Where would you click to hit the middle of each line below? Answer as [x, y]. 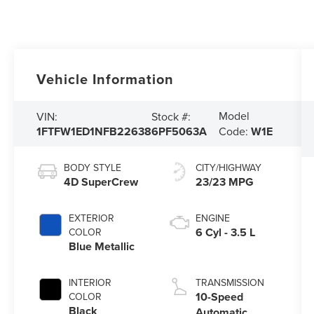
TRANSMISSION [230, 283]
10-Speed [219, 297]
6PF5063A [179, 131]
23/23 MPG [224, 182]
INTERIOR [90, 283]
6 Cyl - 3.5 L [225, 233]
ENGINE [212, 218]
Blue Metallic [102, 247]
